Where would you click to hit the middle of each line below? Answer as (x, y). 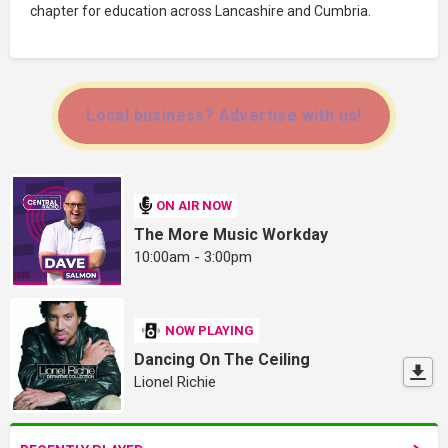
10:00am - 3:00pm (193, 256)
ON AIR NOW (194, 206)
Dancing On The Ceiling (222, 359)
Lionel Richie (175, 381)
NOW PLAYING (210, 330)
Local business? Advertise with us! (224, 115)
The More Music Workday (231, 234)
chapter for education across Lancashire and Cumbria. (200, 10)
